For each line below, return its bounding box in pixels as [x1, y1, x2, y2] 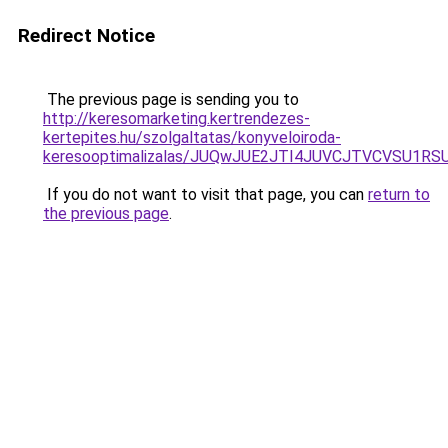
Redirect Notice [18, 24, 155, 47]
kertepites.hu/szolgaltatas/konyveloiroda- [43, 128, 341, 147]
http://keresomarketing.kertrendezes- [43, 109, 310, 128]
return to [368, 185, 430, 204]
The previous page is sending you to [43, 90, 299, 109]
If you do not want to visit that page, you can [43, 185, 368, 204]
